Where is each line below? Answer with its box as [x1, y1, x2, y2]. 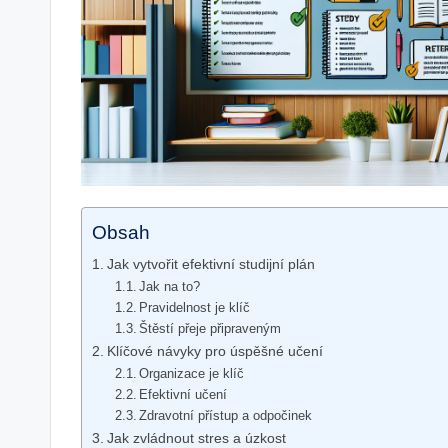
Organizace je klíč [139, 365, 245, 381]
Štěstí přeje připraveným [139, 320, 282, 336]
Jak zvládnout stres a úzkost [106, 429, 286, 446]
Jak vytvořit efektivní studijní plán [106, 255, 315, 272]
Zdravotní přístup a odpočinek [139, 407, 313, 423]
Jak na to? [139, 278, 201, 294]
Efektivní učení [139, 386, 228, 402]
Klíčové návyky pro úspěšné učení [106, 342, 323, 359]
